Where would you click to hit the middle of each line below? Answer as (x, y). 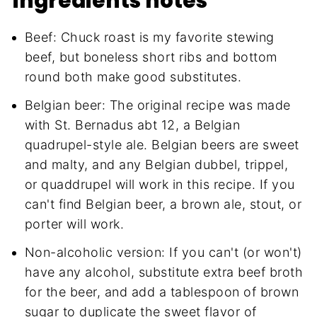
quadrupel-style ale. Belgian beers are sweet (162, 145)
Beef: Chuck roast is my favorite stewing (149, 38)
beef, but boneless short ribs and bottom (151, 57)
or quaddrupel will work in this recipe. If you (160, 185)
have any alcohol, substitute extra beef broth (164, 272)
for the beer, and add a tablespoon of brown (162, 292)
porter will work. (74, 224)
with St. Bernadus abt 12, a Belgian (132, 125)
